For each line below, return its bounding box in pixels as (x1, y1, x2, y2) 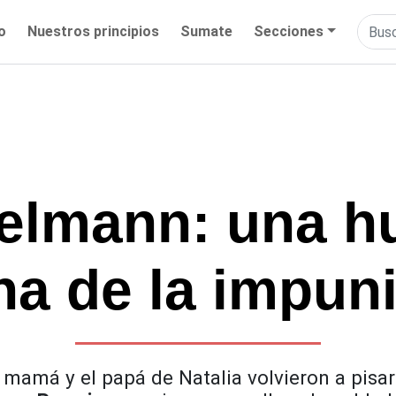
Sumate (180, 23, 233, 41)
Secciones (254, 23, 324, 41)
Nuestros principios (27, 23, 160, 41)
